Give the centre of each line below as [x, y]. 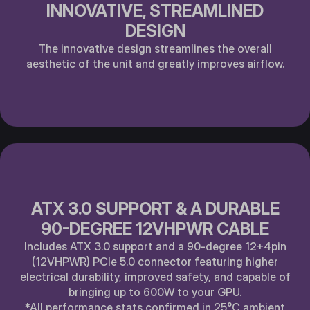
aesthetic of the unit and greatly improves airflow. [155, 64]
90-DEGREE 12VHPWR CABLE [155, 229]
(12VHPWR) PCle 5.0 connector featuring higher [155, 262]
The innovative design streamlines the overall [155, 48]
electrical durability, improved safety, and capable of [155, 277]
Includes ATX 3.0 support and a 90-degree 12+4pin [155, 246]
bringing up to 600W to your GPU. [155, 292]
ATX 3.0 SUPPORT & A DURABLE [155, 209]
